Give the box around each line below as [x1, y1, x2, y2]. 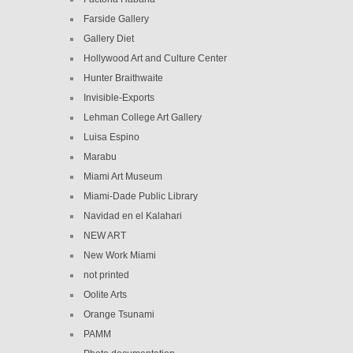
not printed [84, 269, 129, 281]
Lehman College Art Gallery [84, 111, 202, 123]
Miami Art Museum [84, 170, 162, 182]
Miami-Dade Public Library [84, 190, 198, 202]
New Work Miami [84, 249, 156, 261]
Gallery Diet [84, 32, 134, 44]
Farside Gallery [84, 13, 149, 24]
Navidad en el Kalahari [84, 210, 182, 221]
